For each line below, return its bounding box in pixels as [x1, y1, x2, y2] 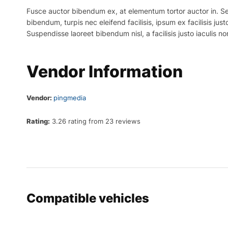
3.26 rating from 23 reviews [50, 117, 140, 126]
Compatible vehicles [26, 191, 149, 206]
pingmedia [53, 94, 86, 102]
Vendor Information [26, 62, 183, 82]
